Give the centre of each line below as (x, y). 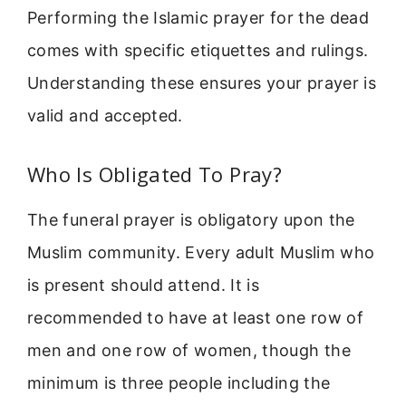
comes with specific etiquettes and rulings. (198, 51)
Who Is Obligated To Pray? (155, 174)
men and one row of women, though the (189, 350)
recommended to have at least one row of (196, 317)
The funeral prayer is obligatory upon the (191, 219)
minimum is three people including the (179, 382)
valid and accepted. (105, 116)
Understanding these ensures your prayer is (202, 83)
